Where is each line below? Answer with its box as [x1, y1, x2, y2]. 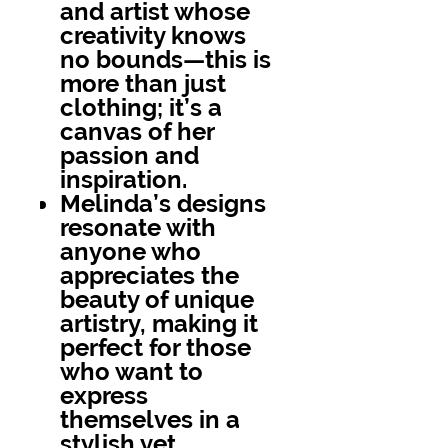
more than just [60, 68, 226, 98]
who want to [60, 356, 203, 386]
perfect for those [60, 332, 251, 362]
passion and [60, 140, 199, 170]
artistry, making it [60, 308, 258, 338]
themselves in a [60, 404, 240, 434]
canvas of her [60, 116, 214, 146]
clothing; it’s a [60, 92, 222, 122]
